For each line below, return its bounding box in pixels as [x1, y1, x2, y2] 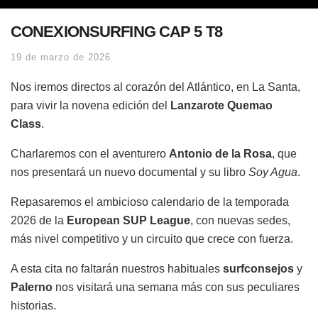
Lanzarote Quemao [170, 99, 273, 111]
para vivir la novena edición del [11, 99, 170, 111]
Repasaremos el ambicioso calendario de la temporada [11, 195, 289, 208]
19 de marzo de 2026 [11, 51, 111, 62]
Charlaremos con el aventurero [11, 147, 169, 160]
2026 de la [11, 214, 67, 226]
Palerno [11, 280, 53, 293]
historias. [11, 299, 56, 312]
